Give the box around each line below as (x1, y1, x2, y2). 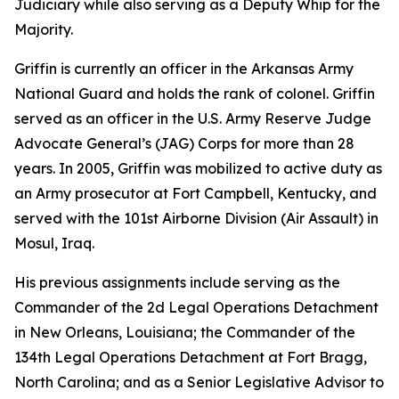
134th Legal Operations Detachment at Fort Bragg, (14, 348, 367, 366)
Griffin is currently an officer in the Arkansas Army (14, 60, 354, 77)
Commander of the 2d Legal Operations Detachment (14, 298, 379, 316)
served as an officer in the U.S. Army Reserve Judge (14, 110, 371, 127)
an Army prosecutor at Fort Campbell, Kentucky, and (14, 184, 377, 202)
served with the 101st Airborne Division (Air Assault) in (14, 209, 379, 227)
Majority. (14, 20, 73, 38)
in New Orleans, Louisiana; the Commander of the (14, 323, 355, 341)
